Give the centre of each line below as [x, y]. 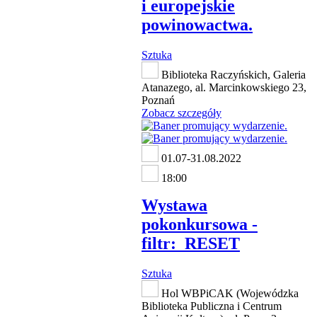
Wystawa [174, 205]
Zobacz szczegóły [181, 113]
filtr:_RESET [191, 243]
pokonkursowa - [200, 224]
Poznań [158, 100]
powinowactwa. [197, 25]
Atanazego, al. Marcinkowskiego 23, [224, 87]
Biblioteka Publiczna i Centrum [212, 306]
